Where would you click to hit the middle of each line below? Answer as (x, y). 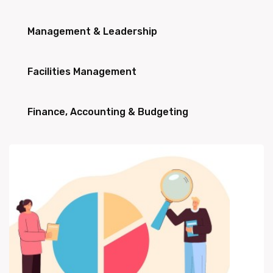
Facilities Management (82, 72)
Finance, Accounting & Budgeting (108, 112)
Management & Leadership (92, 31)
